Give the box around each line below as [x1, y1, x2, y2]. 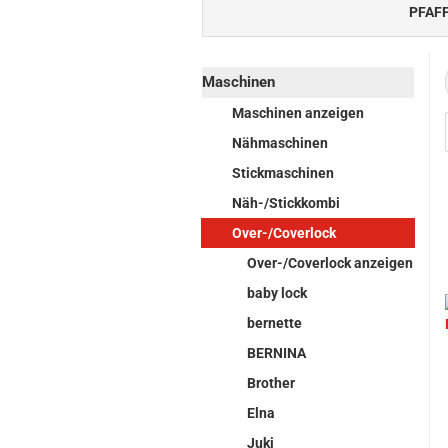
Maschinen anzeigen [232, 105, 364, 121]
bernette [247, 315, 302, 331]
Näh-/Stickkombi [232, 195, 340, 211]
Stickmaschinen [232, 165, 334, 181]
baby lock [247, 285, 307, 301]
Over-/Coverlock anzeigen [247, 255, 413, 271]
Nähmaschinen [232, 135, 328, 151]
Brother [247, 375, 295, 391]
